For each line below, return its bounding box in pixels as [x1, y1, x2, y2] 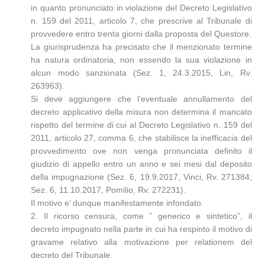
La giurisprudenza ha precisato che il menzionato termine [31, 42, 252, 51]
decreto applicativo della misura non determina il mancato [31, 107, 252, 117]
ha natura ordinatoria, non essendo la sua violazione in [31, 55, 252, 64]
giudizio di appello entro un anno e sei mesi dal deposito [31, 159, 252, 169]
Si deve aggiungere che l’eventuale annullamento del [31, 94, 252, 104]
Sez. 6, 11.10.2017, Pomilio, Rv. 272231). [31, 185, 186, 195]
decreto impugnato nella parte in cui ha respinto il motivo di [31, 224, 252, 234]
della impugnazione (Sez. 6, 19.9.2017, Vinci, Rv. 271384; [31, 172, 252, 182]
